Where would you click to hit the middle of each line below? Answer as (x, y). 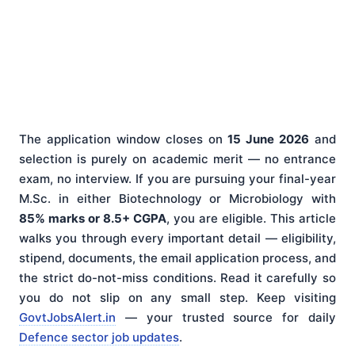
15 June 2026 (269, 139)
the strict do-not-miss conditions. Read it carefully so (177, 278)
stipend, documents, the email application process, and (177, 258)
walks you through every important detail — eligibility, (177, 239)
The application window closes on (124, 139)
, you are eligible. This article (251, 219)
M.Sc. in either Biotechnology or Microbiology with (177, 199)
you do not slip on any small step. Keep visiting (177, 298)
